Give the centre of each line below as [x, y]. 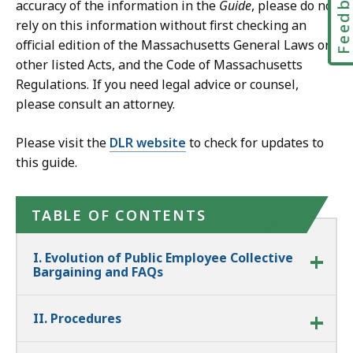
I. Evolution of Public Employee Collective [163, 258]
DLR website [148, 143]
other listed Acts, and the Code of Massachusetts [159, 65]
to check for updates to [255, 143]
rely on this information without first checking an [161, 26]
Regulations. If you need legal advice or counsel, [157, 85]
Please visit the [63, 143]
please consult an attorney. [95, 104]
